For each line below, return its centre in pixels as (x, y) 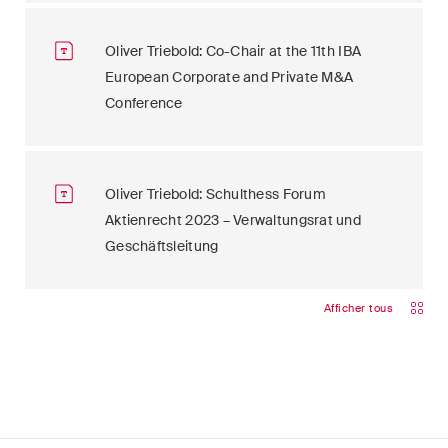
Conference (144, 103)
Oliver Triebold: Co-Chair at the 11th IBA (233, 51)
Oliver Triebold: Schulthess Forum (215, 194)
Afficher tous (358, 307)
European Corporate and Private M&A (229, 77)
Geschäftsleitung (162, 246)
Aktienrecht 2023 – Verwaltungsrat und (233, 220)
